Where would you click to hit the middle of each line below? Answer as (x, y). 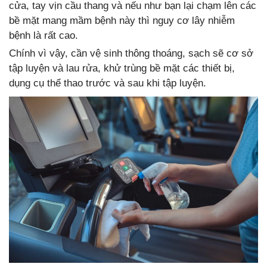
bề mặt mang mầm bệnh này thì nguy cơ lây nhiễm (122, 21)
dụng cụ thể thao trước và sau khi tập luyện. (108, 83)
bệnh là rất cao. (44, 36)
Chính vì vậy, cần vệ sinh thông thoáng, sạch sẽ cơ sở (131, 54)
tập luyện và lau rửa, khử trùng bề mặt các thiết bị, (122, 69)
